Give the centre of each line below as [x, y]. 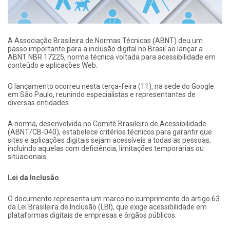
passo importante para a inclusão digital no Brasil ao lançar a [105, 49]
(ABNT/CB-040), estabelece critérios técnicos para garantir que [110, 132]
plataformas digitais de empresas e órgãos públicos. [92, 215]
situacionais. [28, 156]
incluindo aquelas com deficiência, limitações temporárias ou [106, 148]
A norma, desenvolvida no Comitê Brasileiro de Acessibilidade [107, 123]
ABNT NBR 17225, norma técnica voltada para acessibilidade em [112, 57]
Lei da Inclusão [33, 177]
